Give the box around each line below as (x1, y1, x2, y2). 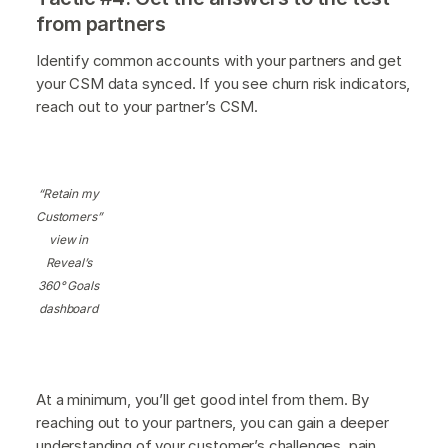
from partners (36, 12, 166, 37)
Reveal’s (45, 255, 92, 271)
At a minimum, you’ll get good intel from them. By (36, 390, 370, 410)
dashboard (39, 301, 98, 317)
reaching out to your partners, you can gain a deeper (36, 413, 389, 433)
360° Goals (38, 278, 99, 294)
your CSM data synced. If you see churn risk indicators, (36, 74, 411, 94)
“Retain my (38, 186, 99, 202)
